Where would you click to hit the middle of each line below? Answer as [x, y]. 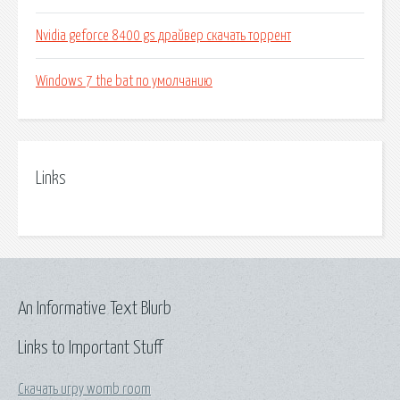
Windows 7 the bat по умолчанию [124, 82]
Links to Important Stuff [90, 348]
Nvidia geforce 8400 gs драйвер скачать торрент [163, 36]
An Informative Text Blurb [95, 308]
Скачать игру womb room [84, 389]
